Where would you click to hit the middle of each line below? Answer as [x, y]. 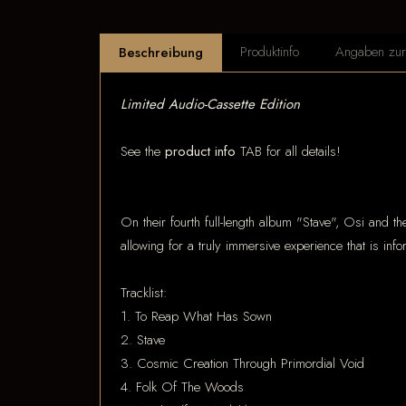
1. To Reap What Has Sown [196, 316]
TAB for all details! [288, 151]
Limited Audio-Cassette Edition [210, 104]
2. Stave [143, 340]
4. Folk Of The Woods [182, 387]
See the [143, 151]
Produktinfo [269, 51]
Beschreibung [160, 52]
